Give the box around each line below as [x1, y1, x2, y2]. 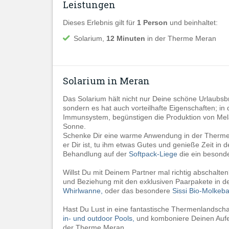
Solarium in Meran [63, 75, 150, 87]
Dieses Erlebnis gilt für [63, 18, 137, 27]
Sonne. [63, 122, 86, 130]
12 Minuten [106, 34, 147, 42]
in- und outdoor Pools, [63, 214, 134, 222]
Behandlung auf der [63, 150, 129, 158]
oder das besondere [103, 187, 172, 195]
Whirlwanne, [63, 187, 103, 195]
